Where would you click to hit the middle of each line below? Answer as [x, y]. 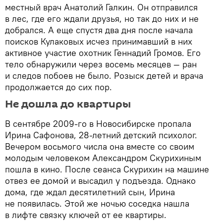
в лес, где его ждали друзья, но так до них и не [102, 19]
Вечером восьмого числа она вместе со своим [100, 147]
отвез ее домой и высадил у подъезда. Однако [100, 181]
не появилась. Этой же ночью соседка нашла [97, 204]
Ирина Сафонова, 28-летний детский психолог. [101, 135]
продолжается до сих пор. [58, 87]
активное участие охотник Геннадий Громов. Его [103, 53]
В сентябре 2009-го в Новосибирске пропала [98, 124]
